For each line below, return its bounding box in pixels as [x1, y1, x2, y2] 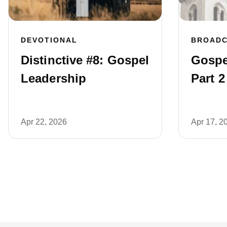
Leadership [21, 71, 86, 85]
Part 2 [191, 71, 225, 85]
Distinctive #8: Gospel [21, 53, 149, 67]
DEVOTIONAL [21, 35, 78, 44]
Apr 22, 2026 [21, 117, 67, 126]
